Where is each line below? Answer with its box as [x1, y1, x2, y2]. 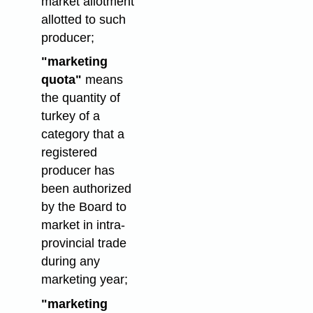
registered [41, 145, 97, 160]
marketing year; [41, 272, 128, 287]
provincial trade [41, 236, 126, 251]
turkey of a [41, 109, 100, 124]
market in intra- [41, 218, 125, 233]
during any [41, 254, 100, 269]
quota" [41, 73, 82, 87]
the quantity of [41, 91, 120, 105]
